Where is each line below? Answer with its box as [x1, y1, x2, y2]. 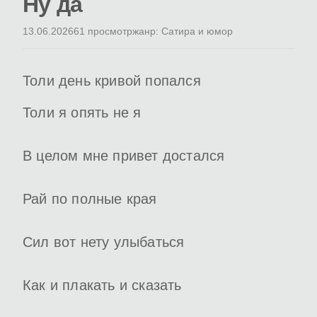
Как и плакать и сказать [23, 277, 182, 294]
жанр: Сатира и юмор [132, 25, 233, 38]
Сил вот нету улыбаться [23, 234, 185, 250]
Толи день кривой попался [23, 73, 201, 89]
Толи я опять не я [23, 105, 142, 121]
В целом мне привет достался [23, 148, 225, 164]
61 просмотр [74, 25, 132, 38]
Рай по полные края [23, 191, 157, 207]
